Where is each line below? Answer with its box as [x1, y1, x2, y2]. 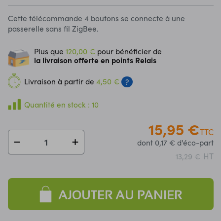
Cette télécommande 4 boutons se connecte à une [8, 12, 185, 23]
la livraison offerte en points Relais [34, 55, 157, 66]
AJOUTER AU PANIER [58, 187, 183, 202]
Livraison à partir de [24, 76, 97, 87]
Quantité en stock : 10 [24, 99, 99, 110]
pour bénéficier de [95, 46, 162, 57]
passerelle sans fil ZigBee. [8, 23, 101, 34]
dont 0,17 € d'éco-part [137, 137, 214, 147]
